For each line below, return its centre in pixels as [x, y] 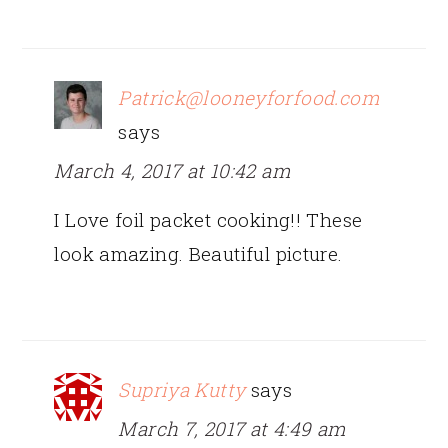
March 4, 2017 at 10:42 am [172, 170]
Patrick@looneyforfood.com [248, 97]
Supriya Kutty [182, 389]
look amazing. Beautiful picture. [198, 253]
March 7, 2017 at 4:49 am [232, 428]
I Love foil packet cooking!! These [208, 219]
